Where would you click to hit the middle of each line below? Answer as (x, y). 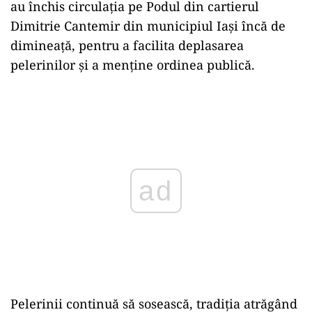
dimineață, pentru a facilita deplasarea (127, 45)
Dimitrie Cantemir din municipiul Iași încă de (148, 25)
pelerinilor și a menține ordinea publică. (133, 64)
